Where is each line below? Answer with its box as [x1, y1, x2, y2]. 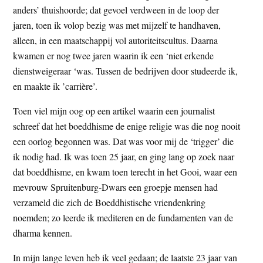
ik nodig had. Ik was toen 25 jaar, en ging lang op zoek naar [13, 150, 235, 163]
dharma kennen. [13, 227, 73, 240]
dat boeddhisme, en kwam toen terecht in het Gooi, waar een [13, 166, 238, 178]
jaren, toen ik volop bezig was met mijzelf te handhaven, [13, 19, 221, 32]
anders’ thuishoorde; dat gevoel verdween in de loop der [13, 4, 220, 16]
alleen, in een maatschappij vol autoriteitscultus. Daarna [13, 34, 218, 47]
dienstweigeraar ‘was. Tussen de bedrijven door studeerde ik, [13, 65, 238, 77]
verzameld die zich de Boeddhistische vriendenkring [13, 196, 206, 209]
